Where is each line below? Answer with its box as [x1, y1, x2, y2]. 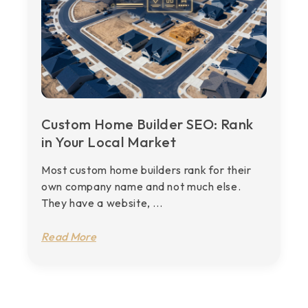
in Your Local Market [41, 133, 176, 151]
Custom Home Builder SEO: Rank [41, 115, 254, 133]
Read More [41, 230, 96, 243]
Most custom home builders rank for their [41, 163, 252, 177]
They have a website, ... [41, 196, 163, 210]
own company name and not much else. [41, 179, 241, 193]
